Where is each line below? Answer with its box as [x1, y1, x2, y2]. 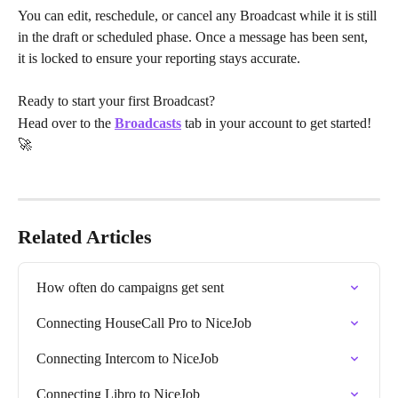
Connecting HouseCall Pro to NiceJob [36, 315, 251, 331]
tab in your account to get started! [181, 115, 375, 131]
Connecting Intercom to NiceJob [36, 351, 219, 367]
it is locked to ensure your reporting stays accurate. [18, 50, 300, 66]
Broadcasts [115, 115, 181, 131]
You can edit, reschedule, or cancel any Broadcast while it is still [18, 7, 380, 23]
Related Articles [18, 226, 152, 249]
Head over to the [18, 115, 115, 131]
